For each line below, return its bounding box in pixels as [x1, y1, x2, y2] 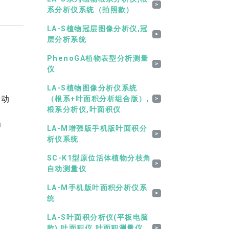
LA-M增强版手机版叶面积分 [47, 124, 148, 133]
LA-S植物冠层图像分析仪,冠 [47, 24, 148, 33]
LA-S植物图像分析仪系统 [47, 83, 138, 93]
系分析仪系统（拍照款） [47, 5, 134, 14]
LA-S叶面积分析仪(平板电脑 [47, 213, 149, 222]
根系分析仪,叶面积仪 [47, 105, 121, 114]
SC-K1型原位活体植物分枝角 [47, 153, 151, 163]
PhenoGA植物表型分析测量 [47, 54, 149, 63]
